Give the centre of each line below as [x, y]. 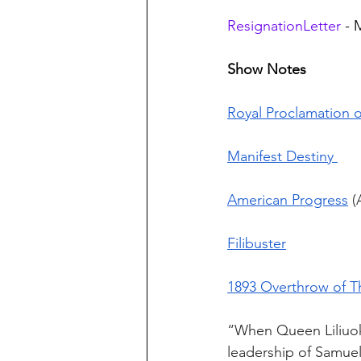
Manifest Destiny [282, 157]
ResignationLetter [284, 26]
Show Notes [267, 70]
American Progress [288, 200]
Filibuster [257, 244]
